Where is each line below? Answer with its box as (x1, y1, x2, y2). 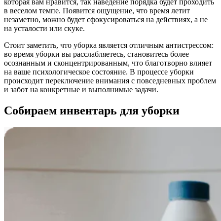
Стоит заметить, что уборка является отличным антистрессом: (4, 41, 214, 50)
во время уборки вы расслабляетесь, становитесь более (4, 50, 189, 59)
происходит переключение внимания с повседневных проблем (4, 76, 216, 85)
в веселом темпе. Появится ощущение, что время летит (4, 6, 190, 15)
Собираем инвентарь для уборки (4, 104, 180, 117)
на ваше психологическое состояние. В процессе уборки (4, 68, 194, 76)
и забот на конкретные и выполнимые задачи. (4, 85, 158, 94)
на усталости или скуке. (4, 24, 85, 33)
